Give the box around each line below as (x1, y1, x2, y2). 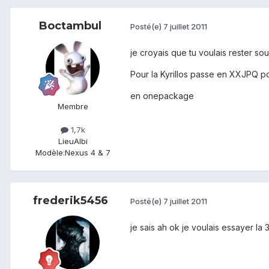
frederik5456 (32, 193, 108, 207)
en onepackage (130, 90, 194, 101)
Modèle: (35, 147, 65, 157)
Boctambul (39, 19, 101, 32)
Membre (57, 101, 88, 111)
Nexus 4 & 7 (64, 147, 110, 157)
